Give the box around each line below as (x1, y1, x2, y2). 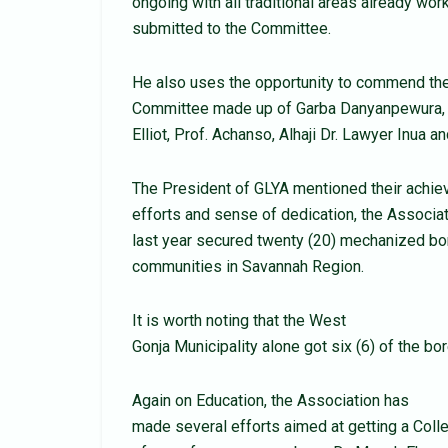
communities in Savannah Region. (132, 257, 364, 277)
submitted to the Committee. (132, 19, 331, 39)
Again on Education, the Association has (132, 391, 409, 411)
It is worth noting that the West (132, 311, 346, 331)
